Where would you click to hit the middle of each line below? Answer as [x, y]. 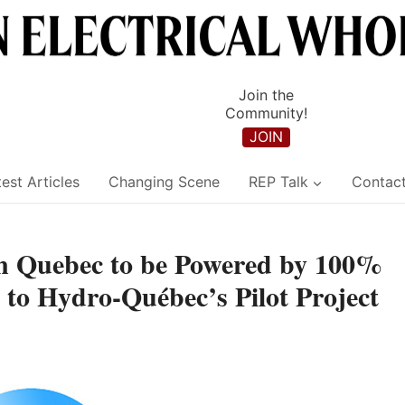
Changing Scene [164, 182]
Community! [266, 113]
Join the [266, 95]
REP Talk [278, 182]
